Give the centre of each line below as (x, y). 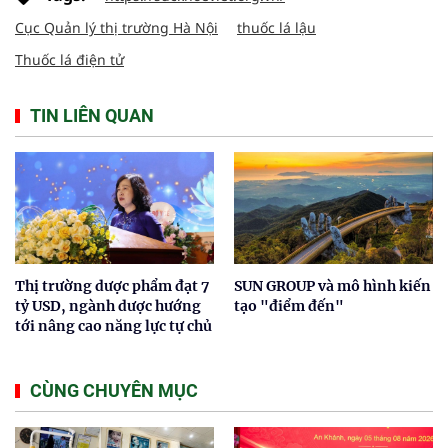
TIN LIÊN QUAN (92, 115)
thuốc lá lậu (276, 27)
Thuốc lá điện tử (69, 59)
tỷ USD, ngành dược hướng (108, 305)
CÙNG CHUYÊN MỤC (114, 390)
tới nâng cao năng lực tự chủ (113, 325)
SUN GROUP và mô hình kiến (332, 285)
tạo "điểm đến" (289, 305)
